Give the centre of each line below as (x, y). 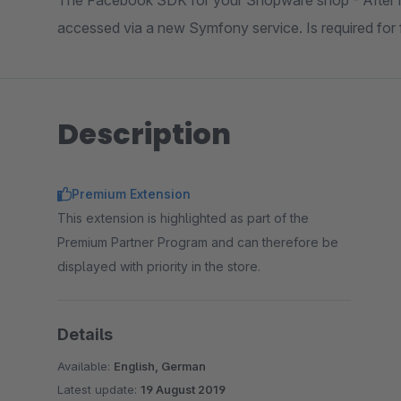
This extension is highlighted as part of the (183, 218)
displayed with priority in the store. (159, 266)
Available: (85, 366)
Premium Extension (131, 194)
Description (144, 134)
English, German (160, 366)
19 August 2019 (183, 389)
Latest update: (99, 389)
